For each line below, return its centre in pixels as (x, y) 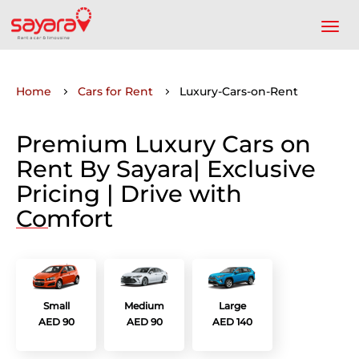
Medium (144, 305)
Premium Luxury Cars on (163, 144)
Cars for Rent (115, 92)
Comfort (65, 219)
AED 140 (232, 321)
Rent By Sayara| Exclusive (166, 169)
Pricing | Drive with (129, 194)
